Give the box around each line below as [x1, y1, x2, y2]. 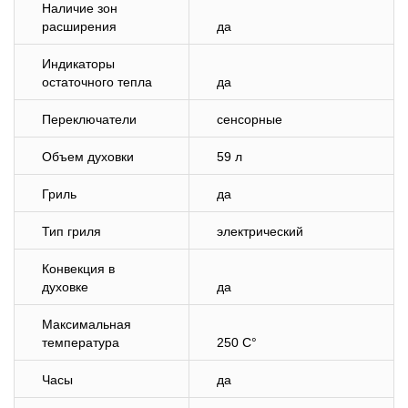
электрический [217, 224, 303, 239]
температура [42, 335, 119, 350]
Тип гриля [42, 224, 101, 239]
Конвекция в [42, 261, 115, 276]
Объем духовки [42, 149, 134, 164]
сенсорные [217, 112, 282, 127]
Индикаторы [42, 56, 115, 71]
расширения [42, 19, 117, 34]
